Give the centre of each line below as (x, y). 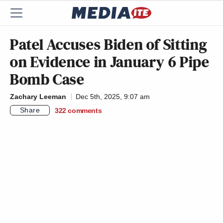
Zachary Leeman (38, 97)
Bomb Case (47, 79)
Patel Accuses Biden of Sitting (109, 44)
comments (85, 110)
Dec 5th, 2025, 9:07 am (113, 97)
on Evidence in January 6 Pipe (110, 62)
